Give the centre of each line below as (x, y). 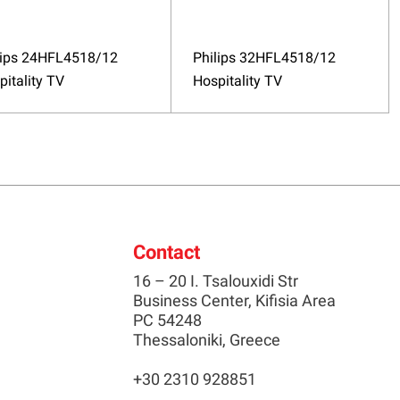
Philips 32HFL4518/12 (264, 58)
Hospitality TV (237, 81)
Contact (166, 253)
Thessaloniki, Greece (206, 340)
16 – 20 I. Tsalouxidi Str (215, 281)
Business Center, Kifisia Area (234, 301)
